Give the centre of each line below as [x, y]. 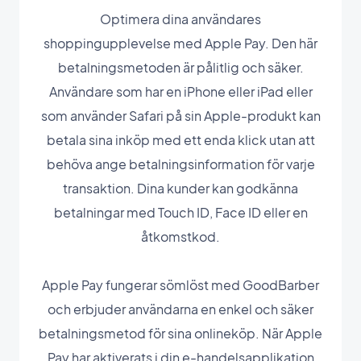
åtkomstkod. [180, 236]
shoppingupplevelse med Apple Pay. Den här [180, 43]
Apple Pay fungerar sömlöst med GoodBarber [180, 284]
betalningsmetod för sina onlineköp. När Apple [180, 333]
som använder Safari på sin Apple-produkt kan [180, 115]
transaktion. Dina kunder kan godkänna [180, 188]
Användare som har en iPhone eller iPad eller [180, 91]
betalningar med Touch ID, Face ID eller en [180, 212]
